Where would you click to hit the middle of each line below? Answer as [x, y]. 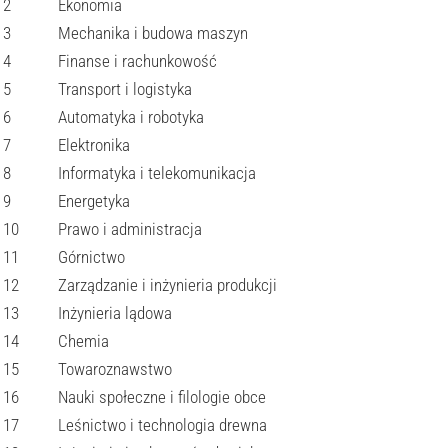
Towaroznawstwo [115, 369]
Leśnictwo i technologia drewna [162, 425]
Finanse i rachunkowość [137, 61]
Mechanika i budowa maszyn [153, 33]
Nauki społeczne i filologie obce [162, 397]
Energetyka [94, 201]
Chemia [83, 341]
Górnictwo [91, 257]
